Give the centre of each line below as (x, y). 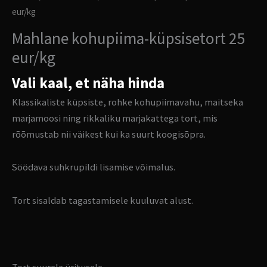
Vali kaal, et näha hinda (88, 83)
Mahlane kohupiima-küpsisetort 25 (129, 38)
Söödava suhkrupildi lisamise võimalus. (94, 167)
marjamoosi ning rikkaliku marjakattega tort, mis (115, 118)
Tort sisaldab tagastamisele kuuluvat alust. (103, 201)
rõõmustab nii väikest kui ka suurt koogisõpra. (109, 134)
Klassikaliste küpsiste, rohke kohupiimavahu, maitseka (128, 102)
